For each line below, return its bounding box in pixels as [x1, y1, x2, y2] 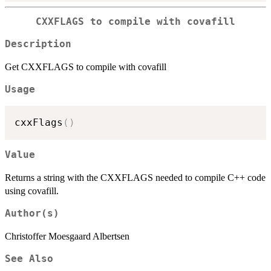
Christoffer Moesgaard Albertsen [5, 231, 129, 242]
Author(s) [5, 208, 59, 220]
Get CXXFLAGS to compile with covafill [5, 61, 166, 72]
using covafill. [5, 186, 59, 197]
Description [5, 38, 71, 50]
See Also [5, 253, 53, 265]
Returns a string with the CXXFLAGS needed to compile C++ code [5, 172, 266, 183]
